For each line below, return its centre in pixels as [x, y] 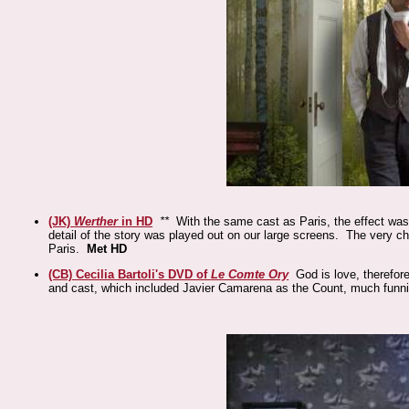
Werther [96, 221]
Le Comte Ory [250, 274]
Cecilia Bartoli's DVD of [144, 274]
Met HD [107, 249]
